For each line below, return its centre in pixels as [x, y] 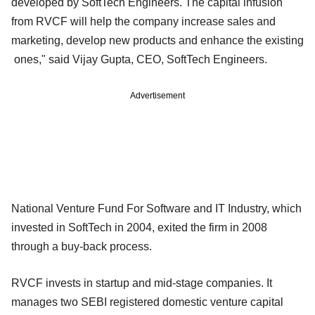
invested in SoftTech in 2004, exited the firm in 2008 [139, 227]
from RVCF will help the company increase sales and [143, 21]
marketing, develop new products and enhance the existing [157, 40]
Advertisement [157, 95]
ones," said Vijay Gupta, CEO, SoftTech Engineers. [139, 59]
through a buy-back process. [82, 246]
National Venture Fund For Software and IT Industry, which [156, 208]
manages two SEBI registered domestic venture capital [147, 302]
